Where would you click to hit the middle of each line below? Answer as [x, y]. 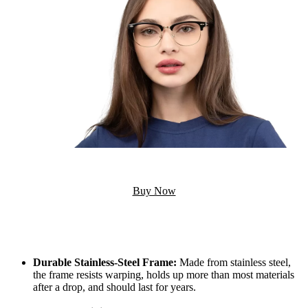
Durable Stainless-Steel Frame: [105, 263]
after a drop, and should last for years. [114, 287]
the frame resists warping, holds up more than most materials [164, 275]
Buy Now [154, 191]
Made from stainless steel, [234, 263]
